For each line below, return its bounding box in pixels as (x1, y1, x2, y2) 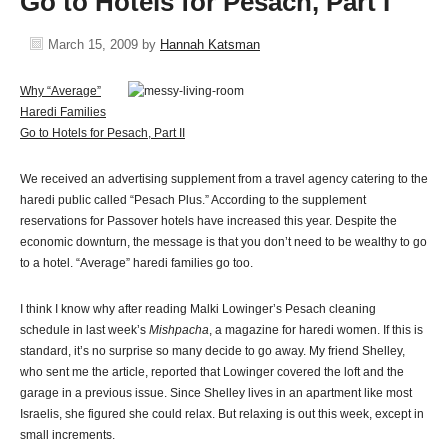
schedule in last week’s (20, 323, 149, 337)
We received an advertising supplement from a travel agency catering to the (20, 172, 428, 186)
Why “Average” (20, 84, 101, 98)
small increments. (20, 428, 115, 442)
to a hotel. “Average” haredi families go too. (20, 256, 253, 270)
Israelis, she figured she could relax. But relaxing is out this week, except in (20, 407, 424, 421)
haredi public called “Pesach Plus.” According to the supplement (20, 193, 366, 207)
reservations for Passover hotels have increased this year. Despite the (20, 214, 397, 228)
